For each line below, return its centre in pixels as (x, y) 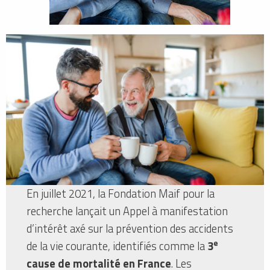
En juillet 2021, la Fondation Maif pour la (121, 193)
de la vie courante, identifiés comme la (117, 246)
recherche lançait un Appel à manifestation (127, 211)
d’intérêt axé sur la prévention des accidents (130, 228)
